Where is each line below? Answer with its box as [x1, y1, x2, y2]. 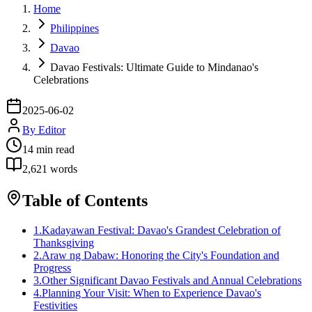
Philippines [50, 22, 99, 34]
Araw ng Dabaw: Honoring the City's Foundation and [42, 249, 279, 261]
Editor [38, 123, 65, 136]
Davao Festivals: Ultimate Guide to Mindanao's [50, 61, 258, 73]
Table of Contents [22, 191, 148, 210]
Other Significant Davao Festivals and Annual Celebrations [42, 274, 302, 286]
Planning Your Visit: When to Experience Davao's [42, 286, 261, 299]
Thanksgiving [33, 236, 94, 249]
